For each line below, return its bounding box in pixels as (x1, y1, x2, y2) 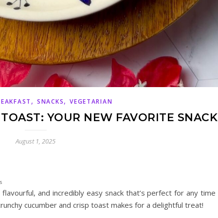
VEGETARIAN (70, 97, 113, 106)
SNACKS (37, 97, 64, 106)
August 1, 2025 (16, 136, 55, 145)
